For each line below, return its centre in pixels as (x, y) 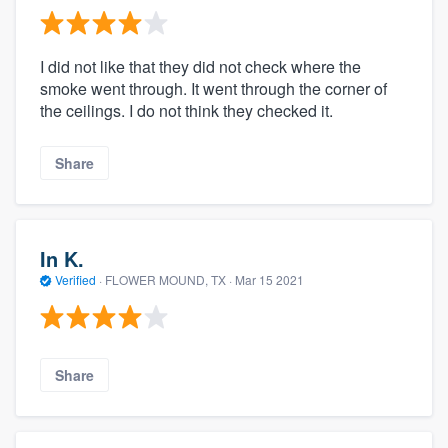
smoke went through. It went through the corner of (213, 88)
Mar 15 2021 (269, 280)
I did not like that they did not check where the (200, 66)
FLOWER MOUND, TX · (168, 280)
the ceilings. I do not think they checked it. (186, 110)
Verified (75, 280)
